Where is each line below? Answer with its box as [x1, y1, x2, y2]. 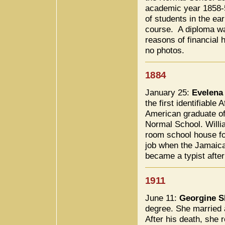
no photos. [145, 45, 184, 55]
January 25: [145, 87, 192, 97]
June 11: [145, 193, 179, 203]
